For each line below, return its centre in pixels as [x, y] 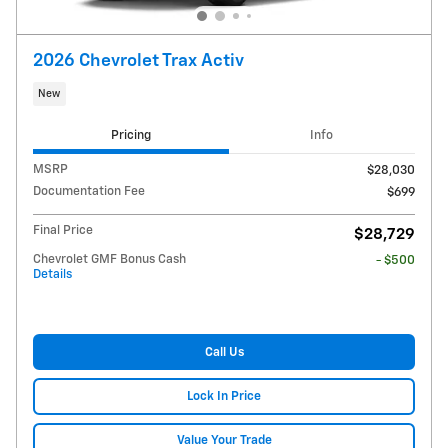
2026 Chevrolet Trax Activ [138, 61]
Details [52, 275]
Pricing [130, 135]
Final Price [63, 231]
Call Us [224, 352]
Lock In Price [224, 397]
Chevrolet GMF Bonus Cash [109, 260]
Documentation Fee [89, 192]
